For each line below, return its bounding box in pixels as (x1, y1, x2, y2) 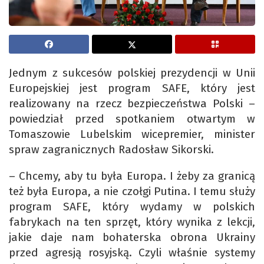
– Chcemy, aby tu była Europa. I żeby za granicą (9, 169, 255, 183)
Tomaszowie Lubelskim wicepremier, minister (9, 127, 255, 141)
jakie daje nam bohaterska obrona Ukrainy (9, 230, 255, 245)
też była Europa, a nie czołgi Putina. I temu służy (9, 184, 255, 199)
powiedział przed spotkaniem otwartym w (9, 112, 255, 126)
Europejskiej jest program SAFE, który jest (9, 81, 255, 95)
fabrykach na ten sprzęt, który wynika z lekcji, (9, 215, 255, 229)
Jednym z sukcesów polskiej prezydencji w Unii (9, 66, 255, 80)
